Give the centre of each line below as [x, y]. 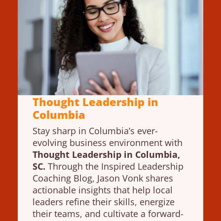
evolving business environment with [108, 143]
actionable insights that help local [103, 190]
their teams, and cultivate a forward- [108, 214]
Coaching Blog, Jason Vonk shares [103, 178]
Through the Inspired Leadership [115, 166]
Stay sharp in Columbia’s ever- [95, 131]
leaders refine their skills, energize [104, 202]
